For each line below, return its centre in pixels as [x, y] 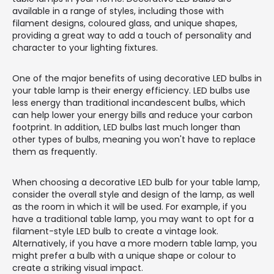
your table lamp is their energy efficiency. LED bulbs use [131, 90]
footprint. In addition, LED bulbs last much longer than [126, 127]
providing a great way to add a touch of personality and [132, 35]
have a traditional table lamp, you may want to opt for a [133, 219]
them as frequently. [55, 151]
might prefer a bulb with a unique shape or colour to [124, 255]
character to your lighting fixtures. [85, 47]
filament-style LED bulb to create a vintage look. [115, 231]
